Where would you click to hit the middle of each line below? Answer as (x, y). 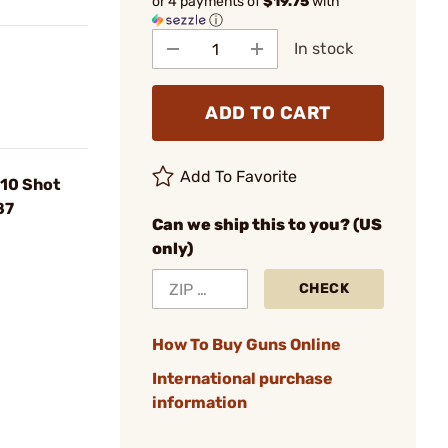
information (199, 402)
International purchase (242, 378)
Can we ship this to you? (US (267, 224)
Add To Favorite (239, 176)
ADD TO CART (268, 113)
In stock (323, 48)
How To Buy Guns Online (246, 344)
